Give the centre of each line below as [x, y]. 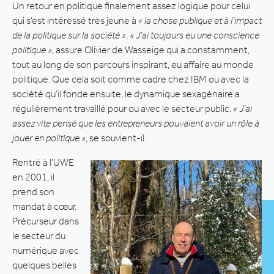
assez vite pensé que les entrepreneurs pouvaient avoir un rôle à [136, 123]
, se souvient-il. [116, 138]
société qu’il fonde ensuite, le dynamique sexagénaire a [126, 94]
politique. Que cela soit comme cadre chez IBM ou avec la [131, 79]
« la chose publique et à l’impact [200, 20]
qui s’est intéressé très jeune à [75, 20]
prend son [33, 191]
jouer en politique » [49, 138]
